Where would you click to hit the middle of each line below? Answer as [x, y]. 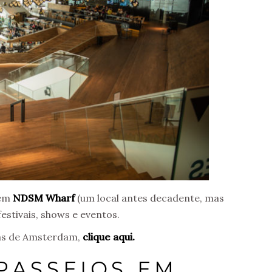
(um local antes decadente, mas [149, 198]
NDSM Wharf [44, 198]
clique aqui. [109, 237]
